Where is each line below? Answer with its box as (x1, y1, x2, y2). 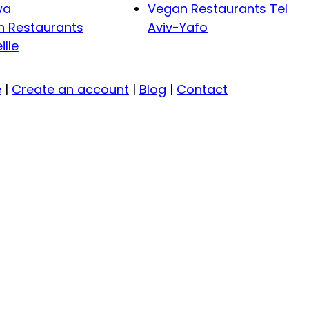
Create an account (12, 81, 129, 99)
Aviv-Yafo (148, 19, 208, 37)
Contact (177, 81, 228, 99)
